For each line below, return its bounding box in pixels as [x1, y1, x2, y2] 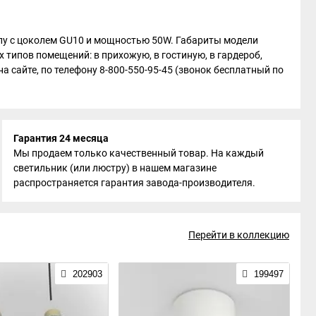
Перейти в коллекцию [188, 229, 289, 241]
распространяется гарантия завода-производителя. [13, 176, 256, 188]
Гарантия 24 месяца [13, 132, 109, 144]
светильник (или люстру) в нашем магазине [13, 162, 217, 174]
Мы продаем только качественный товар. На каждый [13, 147, 265, 159]
